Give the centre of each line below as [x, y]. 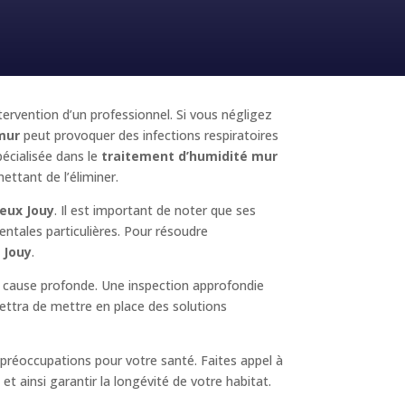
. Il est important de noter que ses [155, 210]
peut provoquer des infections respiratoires [150, 135]
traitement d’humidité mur [190, 155]
